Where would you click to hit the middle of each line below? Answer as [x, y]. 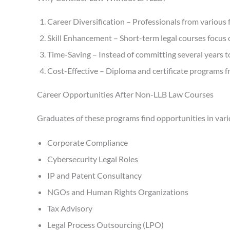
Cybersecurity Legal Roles [93, 159]
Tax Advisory [70, 208]
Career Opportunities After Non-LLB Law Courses [125, 94]
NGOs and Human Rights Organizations [118, 191]
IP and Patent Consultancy [94, 175]
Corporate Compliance [88, 142]
